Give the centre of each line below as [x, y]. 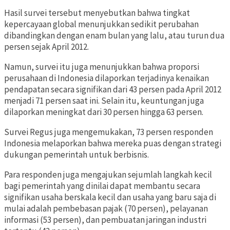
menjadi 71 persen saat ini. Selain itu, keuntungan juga [104, 101]
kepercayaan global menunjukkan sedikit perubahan [101, 24]
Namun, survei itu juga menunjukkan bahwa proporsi [102, 67]
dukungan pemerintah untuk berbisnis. [76, 155]
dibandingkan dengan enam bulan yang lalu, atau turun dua [114, 36]
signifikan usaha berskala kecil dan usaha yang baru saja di [110, 197]
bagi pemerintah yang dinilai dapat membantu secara [102, 186]
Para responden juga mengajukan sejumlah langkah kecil [108, 175]
